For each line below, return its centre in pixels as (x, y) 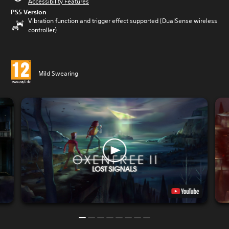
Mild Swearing (58, 73)
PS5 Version (29, 12)
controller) (42, 30)
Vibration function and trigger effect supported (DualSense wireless (123, 21)
